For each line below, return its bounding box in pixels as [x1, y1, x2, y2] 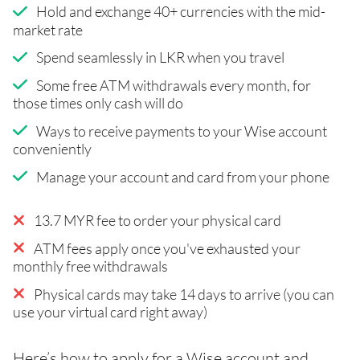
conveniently [13, 139, 92, 157]
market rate [13, 20, 83, 39]
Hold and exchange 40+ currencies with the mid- [35, 2, 325, 20]
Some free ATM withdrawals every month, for [35, 76, 311, 94]
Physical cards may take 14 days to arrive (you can [34, 284, 334, 303]
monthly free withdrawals [13, 256, 168, 275]
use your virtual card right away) [13, 302, 207, 321]
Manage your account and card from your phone [35, 167, 329, 186]
